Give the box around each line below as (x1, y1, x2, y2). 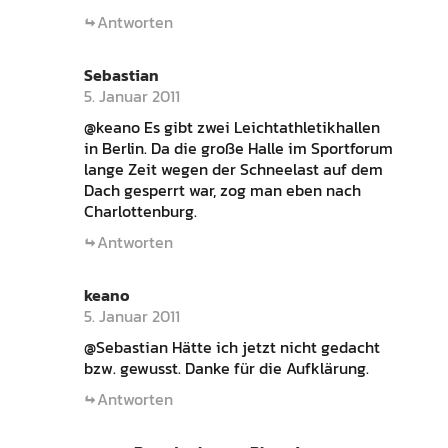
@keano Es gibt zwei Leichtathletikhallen (83, 115, 380, 139)
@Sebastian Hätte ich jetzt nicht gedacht (83, 335, 380, 359)
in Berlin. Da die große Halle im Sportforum (83, 136, 393, 160)
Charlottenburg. (83, 199, 197, 223)
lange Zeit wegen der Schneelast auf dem (83, 157, 383, 181)
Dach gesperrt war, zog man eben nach (83, 178, 361, 202)
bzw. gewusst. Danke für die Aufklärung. (83, 356, 369, 380)
